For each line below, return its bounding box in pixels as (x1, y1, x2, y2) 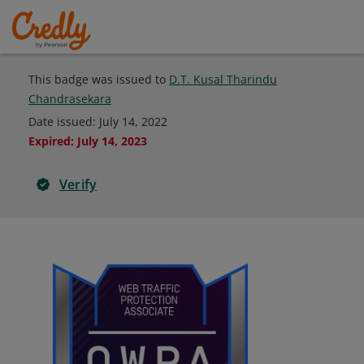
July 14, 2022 (99, 114, 167, 129)
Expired (28, 133, 71, 149)
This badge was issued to (28, 71, 169, 87)
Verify (59, 175, 97, 193)
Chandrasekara (28, 91, 111, 106)
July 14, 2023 (77, 133, 147, 149)
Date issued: (28, 114, 99, 129)
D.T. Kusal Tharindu (169, 71, 277, 87)
